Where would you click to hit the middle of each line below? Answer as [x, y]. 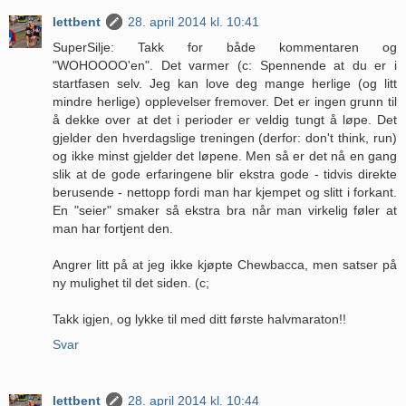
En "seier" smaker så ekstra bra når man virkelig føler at [225, 210]
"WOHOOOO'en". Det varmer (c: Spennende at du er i [225, 65]
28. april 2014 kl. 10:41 [193, 21]
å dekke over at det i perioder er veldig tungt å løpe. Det [225, 119]
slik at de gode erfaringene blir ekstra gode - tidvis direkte [225, 174]
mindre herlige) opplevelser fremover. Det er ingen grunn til [225, 101]
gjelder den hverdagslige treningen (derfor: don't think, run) [225, 137]
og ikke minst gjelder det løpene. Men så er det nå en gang [225, 155]
